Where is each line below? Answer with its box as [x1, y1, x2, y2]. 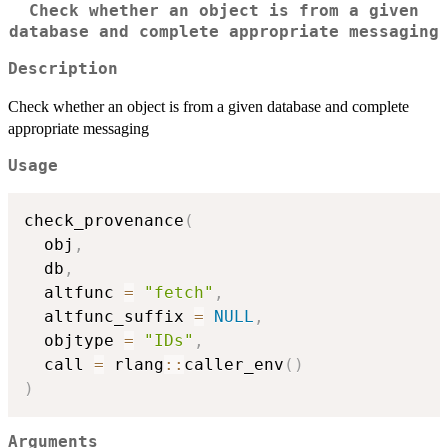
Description [8, 60, 118, 79]
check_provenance [24, 210, 184, 230]
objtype [24, 330, 124, 350]
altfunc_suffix [24, 306, 194, 326]
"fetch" [144, 282, 214, 302]
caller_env [184, 354, 284, 374]
